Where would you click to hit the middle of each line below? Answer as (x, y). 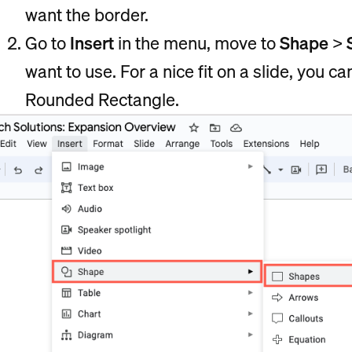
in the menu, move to (197, 43)
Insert (92, 43)
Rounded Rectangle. (102, 100)
